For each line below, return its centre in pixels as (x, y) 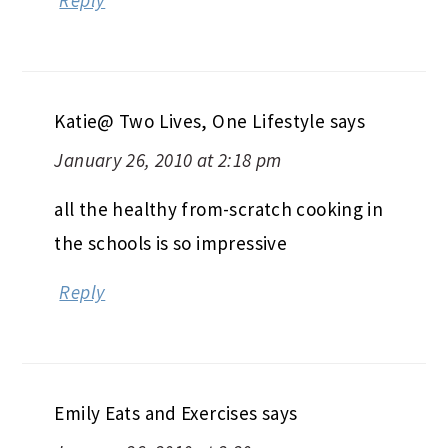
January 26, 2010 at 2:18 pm (168, 159)
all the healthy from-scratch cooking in (219, 208)
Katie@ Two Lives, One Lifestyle (190, 120)
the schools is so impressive (171, 242)
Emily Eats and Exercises (156, 412)
